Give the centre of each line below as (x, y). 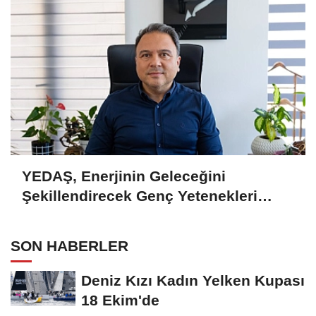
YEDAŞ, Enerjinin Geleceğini (124, 176)
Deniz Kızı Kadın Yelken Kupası (193, 280)
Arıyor (44, 216)
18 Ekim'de (120, 300)
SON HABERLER (69, 245)
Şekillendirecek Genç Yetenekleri (140, 196)
